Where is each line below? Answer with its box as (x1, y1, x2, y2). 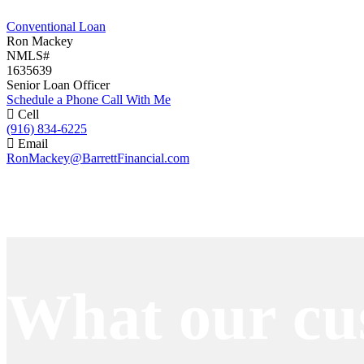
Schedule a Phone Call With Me (6, 92, 171, 106)
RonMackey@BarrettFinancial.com (6, 150, 189, 165)
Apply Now (19, 165, 81, 180)
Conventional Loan (6, 19, 106, 33)
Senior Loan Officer (6, 77, 110, 92)
